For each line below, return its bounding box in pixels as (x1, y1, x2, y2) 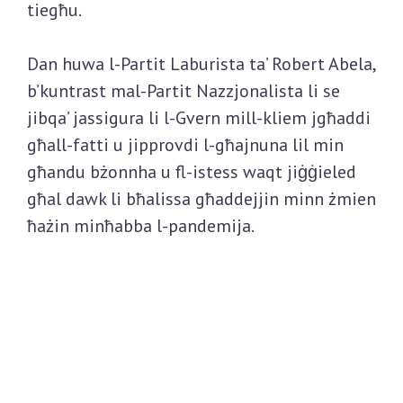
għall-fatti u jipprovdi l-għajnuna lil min (27, 133, 344, 157)
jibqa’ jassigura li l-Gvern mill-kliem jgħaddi (27, 106, 371, 130)
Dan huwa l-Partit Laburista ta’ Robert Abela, (27, 52, 375, 76)
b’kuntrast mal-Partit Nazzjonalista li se (27, 79, 340, 103)
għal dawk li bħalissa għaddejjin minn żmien (27, 187, 376, 211)
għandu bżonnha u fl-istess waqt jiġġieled (27, 160, 356, 184)
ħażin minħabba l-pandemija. (27, 214, 255, 238)
